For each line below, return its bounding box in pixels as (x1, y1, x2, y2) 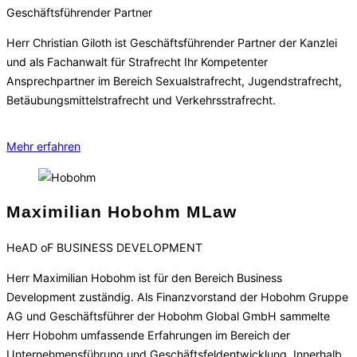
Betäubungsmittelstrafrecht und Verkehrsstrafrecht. (6, 93, 276, 108)
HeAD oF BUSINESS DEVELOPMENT (6, 240, 202, 254)
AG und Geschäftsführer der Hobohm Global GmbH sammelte (6, 309, 330, 324)
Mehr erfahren (6, 139, 80, 154)
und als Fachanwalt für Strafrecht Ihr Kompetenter (6, 55, 268, 69)
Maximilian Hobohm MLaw (6, 202, 237, 222)
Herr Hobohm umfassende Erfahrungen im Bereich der (6, 328, 290, 343)
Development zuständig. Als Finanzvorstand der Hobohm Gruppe (6, 290, 348, 304)
